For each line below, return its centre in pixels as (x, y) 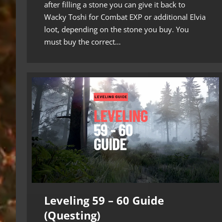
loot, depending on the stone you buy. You (116, 29)
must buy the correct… (83, 41)
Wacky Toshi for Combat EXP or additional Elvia (125, 17)
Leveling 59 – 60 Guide (104, 200)
